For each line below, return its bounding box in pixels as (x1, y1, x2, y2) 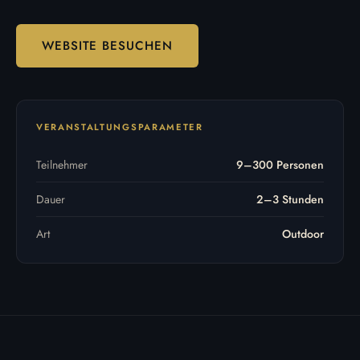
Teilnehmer (36, 156, 88, 173)
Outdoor (282, 225, 324, 242)
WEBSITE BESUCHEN (42, 36, 173, 55)
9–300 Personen (236, 156, 324, 173)
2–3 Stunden (256, 190, 324, 207)
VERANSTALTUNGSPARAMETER (36, 120, 203, 133)
